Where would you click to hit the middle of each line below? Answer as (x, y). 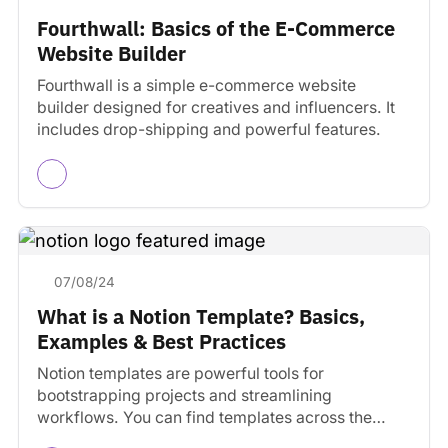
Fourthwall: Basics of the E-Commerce (216, 28)
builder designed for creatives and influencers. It (216, 107)
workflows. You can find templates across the (204, 418)
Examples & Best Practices (161, 342)
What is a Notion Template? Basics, (201, 317)
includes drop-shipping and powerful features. (209, 129)
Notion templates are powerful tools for (180, 374)
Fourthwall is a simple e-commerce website (196, 85)
